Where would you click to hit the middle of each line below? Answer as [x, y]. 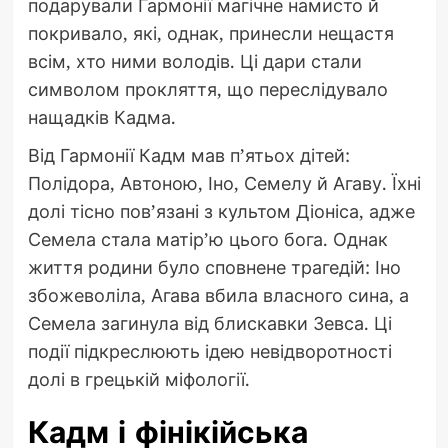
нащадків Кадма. [101, 117]
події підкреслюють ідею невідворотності [209, 351]
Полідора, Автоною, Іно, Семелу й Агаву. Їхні [224, 183]
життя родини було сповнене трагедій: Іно [214, 267]
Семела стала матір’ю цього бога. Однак [207, 239]
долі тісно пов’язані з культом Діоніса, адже [221, 211]
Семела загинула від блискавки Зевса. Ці [209, 323]
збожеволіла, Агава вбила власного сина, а [218, 295]
